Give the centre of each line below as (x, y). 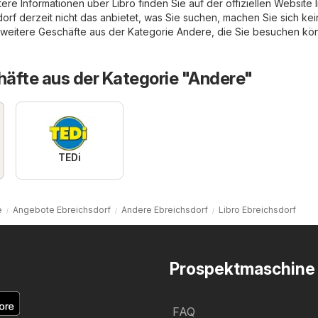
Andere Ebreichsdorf (165, 209)
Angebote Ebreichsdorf (62, 209)
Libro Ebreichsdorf (257, 209)
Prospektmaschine (242, 269)
